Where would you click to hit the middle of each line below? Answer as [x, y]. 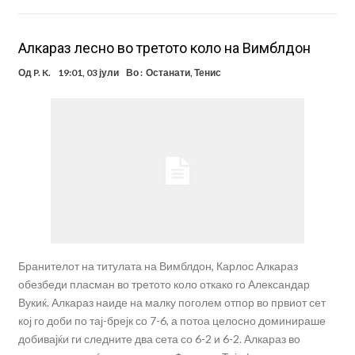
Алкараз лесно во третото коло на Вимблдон [164, 48]
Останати [168, 73]
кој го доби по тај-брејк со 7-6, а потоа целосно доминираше [172, 321]
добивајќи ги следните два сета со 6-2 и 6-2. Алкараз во [159, 339]
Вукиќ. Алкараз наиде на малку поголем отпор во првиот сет [172, 303]
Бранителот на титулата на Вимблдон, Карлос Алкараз [158, 266]
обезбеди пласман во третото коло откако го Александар [164, 284]
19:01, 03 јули [88, 73]
